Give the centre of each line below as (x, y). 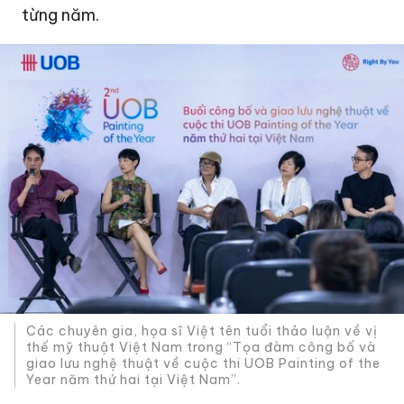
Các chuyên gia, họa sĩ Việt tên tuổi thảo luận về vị (202, 331)
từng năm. (61, 15)
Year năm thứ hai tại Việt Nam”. (134, 380)
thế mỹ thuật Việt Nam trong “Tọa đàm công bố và (202, 348)
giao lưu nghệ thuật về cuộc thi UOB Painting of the (204, 364)
